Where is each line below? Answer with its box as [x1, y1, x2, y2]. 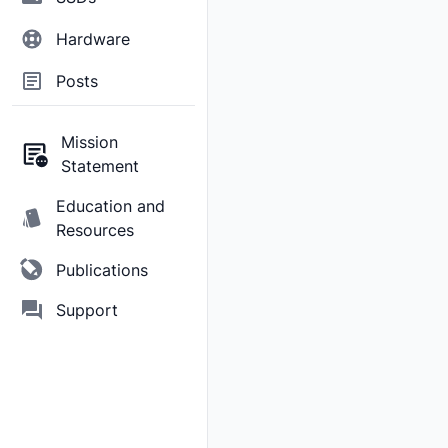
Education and [56, 196, 165, 216]
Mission [60, 132, 118, 152]
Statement [60, 156, 139, 176]
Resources [56, 220, 134, 240]
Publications [56, 260, 148, 280]
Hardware [56, 29, 130, 49]
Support [56, 300, 118, 320]
